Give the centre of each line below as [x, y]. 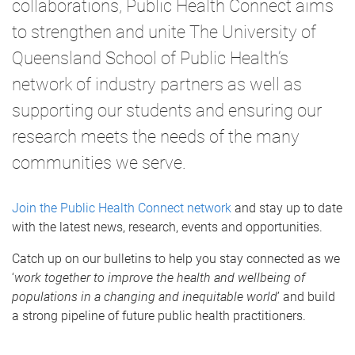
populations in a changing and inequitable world [145, 296]
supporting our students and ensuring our [167, 111]
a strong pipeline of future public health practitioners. [159, 315]
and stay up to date [287, 208]
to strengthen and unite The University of [164, 32]
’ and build [306, 296]
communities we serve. [99, 163]
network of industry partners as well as [157, 84]
